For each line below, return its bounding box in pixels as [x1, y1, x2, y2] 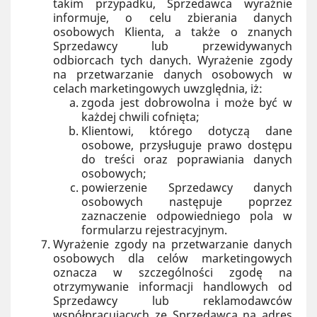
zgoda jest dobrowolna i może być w [81, 95, 292, 110]
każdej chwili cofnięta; [81, 109, 200, 125]
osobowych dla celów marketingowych [53, 250, 292, 266]
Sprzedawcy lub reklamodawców [53, 293, 292, 309]
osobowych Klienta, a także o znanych [53, 24, 292, 40]
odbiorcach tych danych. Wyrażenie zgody [53, 52, 292, 68]
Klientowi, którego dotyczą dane [81, 123, 292, 139]
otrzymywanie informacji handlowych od [53, 279, 292, 294]
